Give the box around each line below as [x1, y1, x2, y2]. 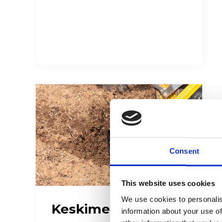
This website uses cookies [121, 179, 215, 188]
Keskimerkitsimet [52, 201, 172, 217]
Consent [169, 147, 199, 156]
